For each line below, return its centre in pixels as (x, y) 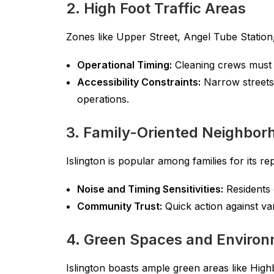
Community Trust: (120, 206)
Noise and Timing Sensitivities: (150, 189)
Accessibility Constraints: (139, 82)
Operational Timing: (124, 65)
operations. (103, 99)
